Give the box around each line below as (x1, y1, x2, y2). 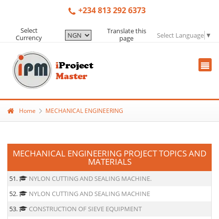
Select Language (157, 30, 204, 40)
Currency (16, 33, 43, 43)
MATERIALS (88, 155, 131, 167)
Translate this (107, 26, 146, 35)
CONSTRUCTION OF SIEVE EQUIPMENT (29, 204, 142, 213)
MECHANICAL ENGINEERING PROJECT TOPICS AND (13, 147, 206, 159)
